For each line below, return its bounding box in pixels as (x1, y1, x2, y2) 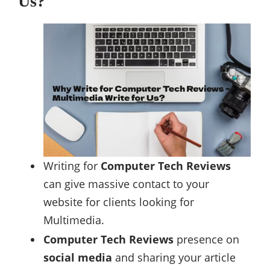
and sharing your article (112, 250, 236, 265)
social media (43, 250, 112, 265)
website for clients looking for (43, 195, 194, 210)
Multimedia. (43, 213, 104, 228)
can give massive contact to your (43, 177, 209, 192)
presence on (174, 232, 239, 247)
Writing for (43, 159, 101, 174)
